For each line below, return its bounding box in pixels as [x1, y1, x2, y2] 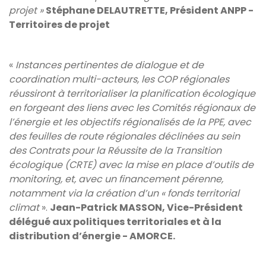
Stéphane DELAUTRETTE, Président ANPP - [46, 3, 254, 17]
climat [9, 200, 39, 214]
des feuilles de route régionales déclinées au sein [9, 129, 240, 143]
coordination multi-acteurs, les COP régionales [9, 72, 229, 86]
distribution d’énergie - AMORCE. [9, 229, 175, 243]
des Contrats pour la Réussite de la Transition [9, 143, 221, 157]
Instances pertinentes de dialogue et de [15, 58, 204, 72]
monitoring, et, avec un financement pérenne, [9, 172, 223, 186]
